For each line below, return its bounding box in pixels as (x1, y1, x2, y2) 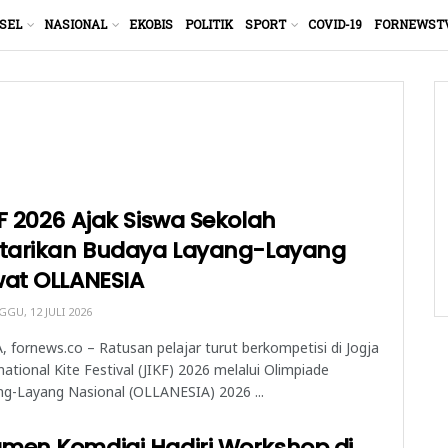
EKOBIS (129, 16, 173, 32)
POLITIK (185, 16, 233, 32)
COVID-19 (308, 16, 362, 32)
